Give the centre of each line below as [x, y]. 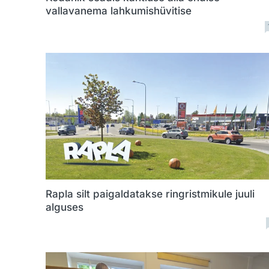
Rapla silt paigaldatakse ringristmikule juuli [150, 194]
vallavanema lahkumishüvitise [119, 11]
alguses [65, 207]
